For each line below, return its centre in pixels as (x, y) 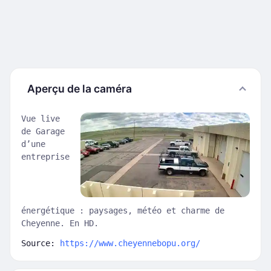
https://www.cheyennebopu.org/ (130, 243)
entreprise (45, 157)
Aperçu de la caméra (80, 89)
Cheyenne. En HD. (60, 223)
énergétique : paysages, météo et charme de (123, 211)
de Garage (43, 131)
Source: (41, 243)
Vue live (41, 119)
